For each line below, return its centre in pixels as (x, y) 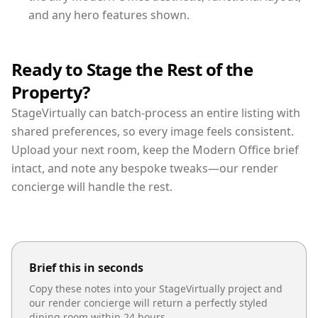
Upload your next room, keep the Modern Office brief (155, 149)
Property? (51, 92)
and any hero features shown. (109, 15)
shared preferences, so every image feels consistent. (153, 131)
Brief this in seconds (86, 267)
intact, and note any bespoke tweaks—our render (145, 168)
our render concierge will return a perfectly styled (148, 302)
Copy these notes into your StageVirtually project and (156, 288)
